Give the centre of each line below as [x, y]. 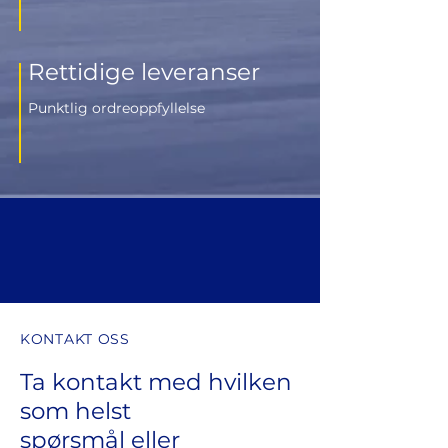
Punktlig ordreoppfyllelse [116, 108]
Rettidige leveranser [144, 72]
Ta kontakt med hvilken [156, 382]
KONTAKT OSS [75, 339]
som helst [75, 411]
